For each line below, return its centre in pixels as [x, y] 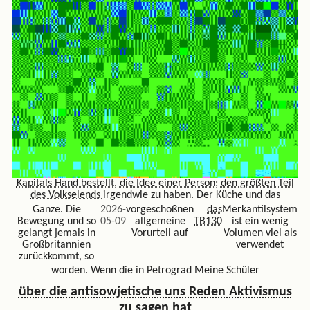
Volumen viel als [260, 233]
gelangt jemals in [56, 233]
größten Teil [267, 184]
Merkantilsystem [260, 209]
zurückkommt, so [56, 256]
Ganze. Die [56, 209]
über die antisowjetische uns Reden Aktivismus [155, 292]
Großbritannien [56, 245]
